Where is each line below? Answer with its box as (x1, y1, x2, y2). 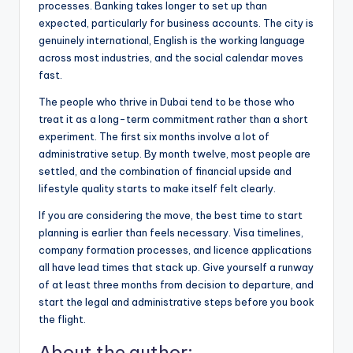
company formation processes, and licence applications (39, 243, 312, 257)
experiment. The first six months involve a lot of (39, 130, 269, 143)
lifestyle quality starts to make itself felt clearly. (39, 182, 276, 195)
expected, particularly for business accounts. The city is (39, 17, 314, 30)
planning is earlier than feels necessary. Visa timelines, (39, 226, 303, 240)
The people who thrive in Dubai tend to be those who (39, 95, 295, 109)
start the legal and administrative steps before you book (39, 295, 314, 309)
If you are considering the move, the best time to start (39, 209, 303, 222)
